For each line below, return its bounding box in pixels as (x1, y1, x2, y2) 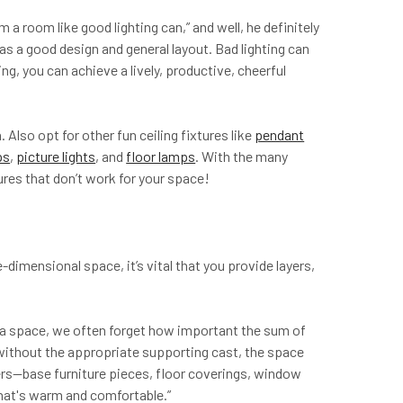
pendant (255, 125, 305, 143)
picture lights (16, 147, 96, 165)
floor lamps (126, 147, 196, 165)
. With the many (195, 147, 289, 165)
